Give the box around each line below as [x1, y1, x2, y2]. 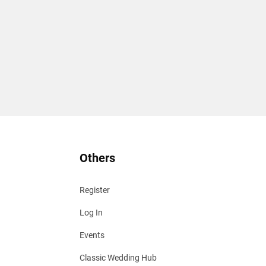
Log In [80, 208, 103, 217]
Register [80, 185, 110, 195]
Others [80, 151, 116, 165]
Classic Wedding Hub [80, 253, 157, 262]
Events [80, 230, 105, 240]
